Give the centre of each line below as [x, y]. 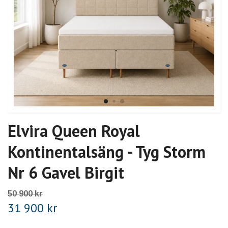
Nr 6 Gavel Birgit [66, 173]
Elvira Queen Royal [74, 131]
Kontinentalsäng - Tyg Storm [107, 152]
